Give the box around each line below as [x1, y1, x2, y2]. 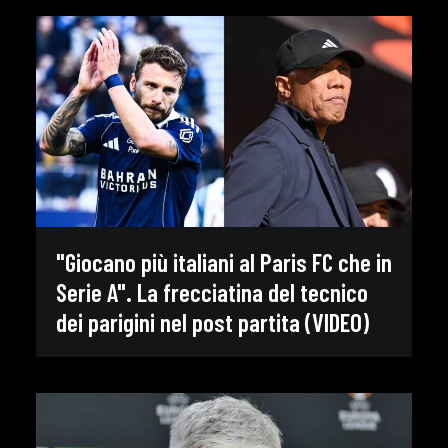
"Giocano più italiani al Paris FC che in [56, 246, 392, 277]
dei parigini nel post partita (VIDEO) [56, 306, 369, 337]
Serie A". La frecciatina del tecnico [56, 276, 368, 307]
